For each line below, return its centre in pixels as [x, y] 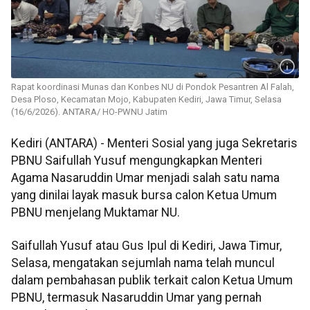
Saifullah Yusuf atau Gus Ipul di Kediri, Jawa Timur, [146, 245]
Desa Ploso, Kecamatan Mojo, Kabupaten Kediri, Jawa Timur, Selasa [146, 100]
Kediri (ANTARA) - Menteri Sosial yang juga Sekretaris [154, 144]
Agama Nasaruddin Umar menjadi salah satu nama [145, 178]
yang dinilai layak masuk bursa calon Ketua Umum [144, 195]
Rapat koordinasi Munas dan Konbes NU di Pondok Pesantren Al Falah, [153, 87]
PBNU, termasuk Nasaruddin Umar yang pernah [136, 297]
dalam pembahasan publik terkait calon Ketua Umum [152, 280]
